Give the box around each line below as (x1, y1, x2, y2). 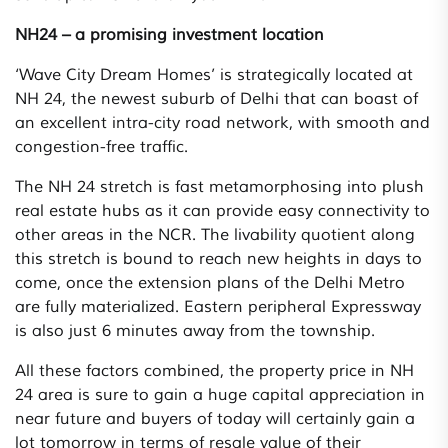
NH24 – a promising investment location (15, 25, 324, 46)
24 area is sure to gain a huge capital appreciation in (15, 385, 425, 406)
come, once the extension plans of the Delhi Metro (15, 273, 405, 294)
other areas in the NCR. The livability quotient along (15, 225, 415, 246)
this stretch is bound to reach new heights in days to (15, 249, 422, 270)
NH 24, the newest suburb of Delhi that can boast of (15, 89, 418, 110)
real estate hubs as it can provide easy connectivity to (15, 201, 430, 222)
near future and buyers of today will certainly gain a (15, 409, 415, 430)
